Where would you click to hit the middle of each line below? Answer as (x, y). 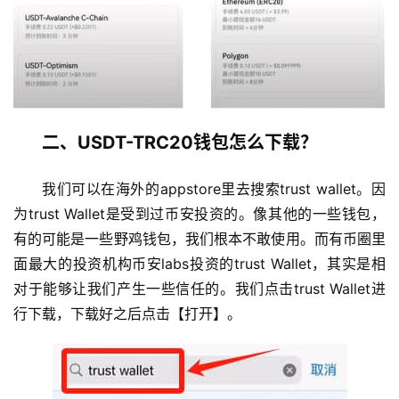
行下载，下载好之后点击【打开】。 (127, 314)
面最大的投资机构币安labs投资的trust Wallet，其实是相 (199, 264)
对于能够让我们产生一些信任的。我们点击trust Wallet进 (199, 289)
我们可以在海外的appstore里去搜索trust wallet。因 (214, 189)
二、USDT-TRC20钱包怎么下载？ (180, 143)
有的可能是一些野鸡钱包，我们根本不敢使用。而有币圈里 (199, 239)
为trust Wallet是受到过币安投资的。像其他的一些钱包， (199, 214)
